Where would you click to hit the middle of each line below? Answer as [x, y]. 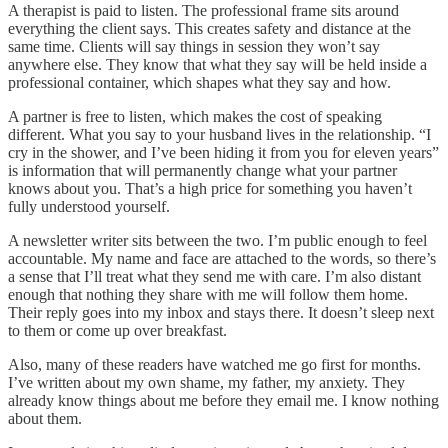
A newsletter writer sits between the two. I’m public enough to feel [217, 240]
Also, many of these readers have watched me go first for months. [214, 364]
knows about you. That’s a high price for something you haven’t [210, 188]
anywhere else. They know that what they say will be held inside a [217, 64]
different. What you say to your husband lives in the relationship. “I [219, 134]
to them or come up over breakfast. [117, 330]
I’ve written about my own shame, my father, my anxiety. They [206, 382]
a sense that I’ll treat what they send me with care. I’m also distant [214, 276]
